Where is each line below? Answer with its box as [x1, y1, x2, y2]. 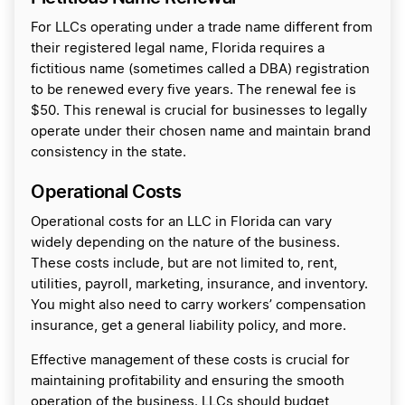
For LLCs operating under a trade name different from [31, 21, 372, 34]
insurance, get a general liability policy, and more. [31, 319, 346, 333]
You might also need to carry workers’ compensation [31, 298, 366, 312]
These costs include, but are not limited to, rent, [31, 257, 337, 270]
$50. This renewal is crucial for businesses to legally [31, 104, 367, 118]
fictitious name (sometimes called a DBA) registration [31, 62, 370, 76]
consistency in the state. [31, 146, 186, 159]
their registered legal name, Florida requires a [31, 42, 325, 55]
